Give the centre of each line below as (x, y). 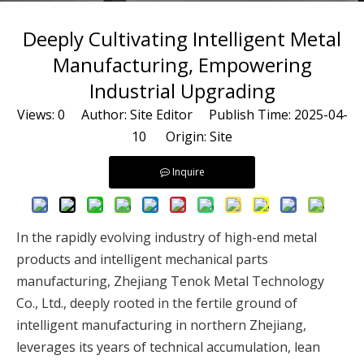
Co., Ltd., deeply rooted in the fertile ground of (157, 303)
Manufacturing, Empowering (182, 65)
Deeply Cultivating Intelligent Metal (182, 39)
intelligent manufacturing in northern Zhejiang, (161, 325)
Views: (37, 115)
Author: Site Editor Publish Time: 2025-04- (206, 115)
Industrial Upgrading (182, 91)
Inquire (188, 172)
